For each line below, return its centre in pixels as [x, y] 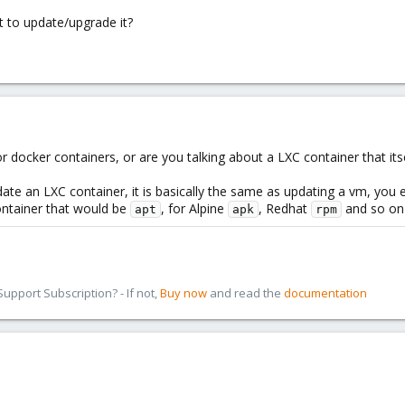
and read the [245, 293]
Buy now [184, 293]
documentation [325, 293]
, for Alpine [194, 208]
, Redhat [285, 208]
